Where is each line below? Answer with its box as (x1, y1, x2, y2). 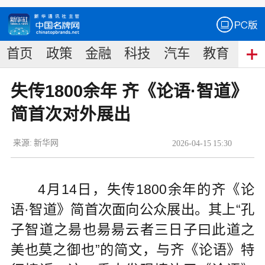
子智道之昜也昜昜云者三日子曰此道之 (10, 221, 255, 237)
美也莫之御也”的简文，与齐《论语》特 (10, 241, 255, 257)
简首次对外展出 (10, 105, 131, 124)
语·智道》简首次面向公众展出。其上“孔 (10, 201, 255, 217)
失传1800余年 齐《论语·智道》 (10, 82, 248, 101)
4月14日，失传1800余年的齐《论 (38, 181, 255, 197)
